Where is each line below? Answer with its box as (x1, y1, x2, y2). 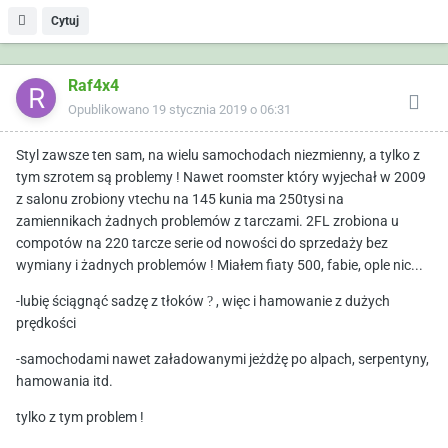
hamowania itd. (16, 373, 113, 390)
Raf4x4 (68, 76, 119, 96)
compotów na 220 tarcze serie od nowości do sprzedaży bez (16, 235, 388, 252)
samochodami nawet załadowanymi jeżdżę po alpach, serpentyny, (20, 351, 429, 368)
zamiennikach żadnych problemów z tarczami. (16, 213, 306, 230)
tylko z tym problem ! (16, 409, 144, 426)
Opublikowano (68, 102, 152, 118)
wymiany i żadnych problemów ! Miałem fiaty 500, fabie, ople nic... (16, 257, 423, 274)
